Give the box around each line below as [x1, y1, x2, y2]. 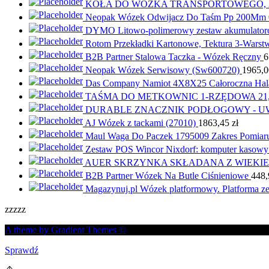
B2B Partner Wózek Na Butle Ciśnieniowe [85, 170, 249, 181]
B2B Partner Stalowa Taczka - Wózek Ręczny [85, 51, 261, 62]
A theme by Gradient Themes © [5, 224, 126, 235]
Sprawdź [5, 244, 38, 255]
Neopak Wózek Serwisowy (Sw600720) [85, 64, 240, 75]
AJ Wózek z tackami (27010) [85, 117, 196, 128]
